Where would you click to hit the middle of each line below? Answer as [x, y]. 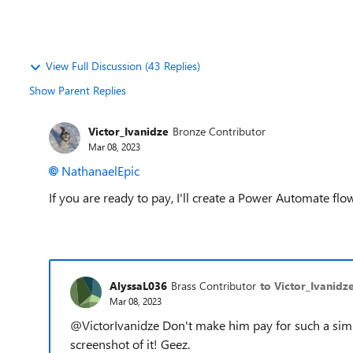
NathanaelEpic [100, 171]
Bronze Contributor [219, 131]
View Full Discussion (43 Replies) [123, 66]
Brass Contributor [214, 285]
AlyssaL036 [138, 285]
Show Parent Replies [78, 90]
